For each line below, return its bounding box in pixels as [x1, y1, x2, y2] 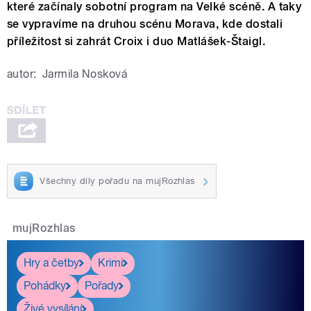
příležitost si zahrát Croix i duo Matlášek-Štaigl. [7, 35, 266, 49]
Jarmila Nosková [42, 67, 128, 81]
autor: [7, 67, 37, 81]
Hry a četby [24, 256, 79, 270]
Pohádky [24, 279, 66, 293]
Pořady [85, 279, 119, 293]
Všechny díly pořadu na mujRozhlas [40, 175, 196, 186]
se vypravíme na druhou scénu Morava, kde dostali [7, 17, 283, 31]
